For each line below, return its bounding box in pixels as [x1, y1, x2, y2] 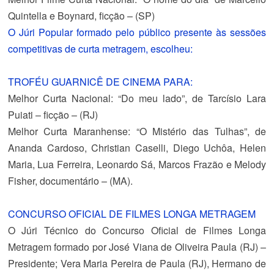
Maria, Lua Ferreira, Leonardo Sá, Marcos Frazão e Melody [7, 157, 267, 171]
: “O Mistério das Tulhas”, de [128, 124, 267, 138]
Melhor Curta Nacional [7, 91, 111, 105]
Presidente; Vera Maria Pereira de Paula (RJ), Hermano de [7, 256, 267, 270]
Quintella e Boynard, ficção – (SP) [7, 9, 155, 23]
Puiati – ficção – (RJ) [7, 108, 98, 122]
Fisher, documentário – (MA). [7, 174, 133, 188]
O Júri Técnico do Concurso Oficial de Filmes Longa [7, 223, 267, 237]
